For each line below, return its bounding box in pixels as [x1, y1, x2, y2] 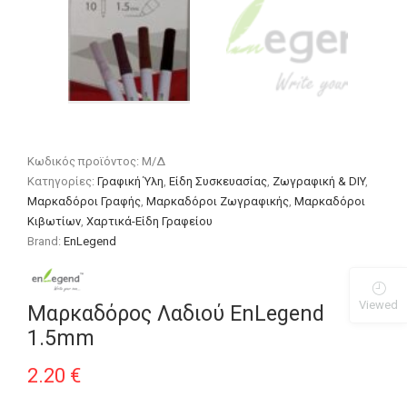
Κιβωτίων [27, 213, 82, 228]
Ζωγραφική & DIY [273, 174, 366, 188]
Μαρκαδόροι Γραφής [27, 194, 142, 208]
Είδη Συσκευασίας [169, 174, 268, 188]
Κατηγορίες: [27, 174, 98, 188]
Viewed [359, 298, 398, 312]
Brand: [27, 233, 65, 248]
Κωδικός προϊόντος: [27, 154, 143, 168]
